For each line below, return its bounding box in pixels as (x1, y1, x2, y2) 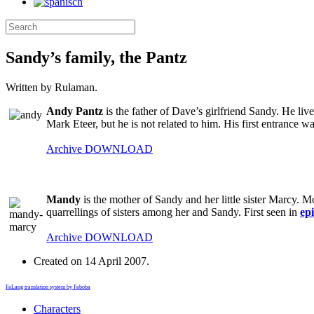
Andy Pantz (46, 104, 103, 117)
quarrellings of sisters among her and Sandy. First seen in (46, 205, 300, 218)
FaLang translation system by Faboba (6, 283, 90, 290)
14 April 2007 (85, 254, 146, 267)
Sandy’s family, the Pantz (6, 48, 187, 67)
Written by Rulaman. (6, 81, 97, 93)
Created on (34, 254, 85, 267)
